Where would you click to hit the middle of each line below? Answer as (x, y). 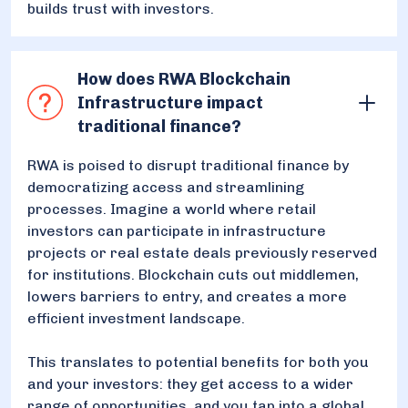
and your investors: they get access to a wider (190, 383)
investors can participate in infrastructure (177, 230)
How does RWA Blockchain (184, 79)
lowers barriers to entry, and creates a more (187, 296)
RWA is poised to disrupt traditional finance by (188, 165)
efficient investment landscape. (138, 318)
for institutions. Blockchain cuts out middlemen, (193, 274)
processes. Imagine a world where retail (172, 209)
